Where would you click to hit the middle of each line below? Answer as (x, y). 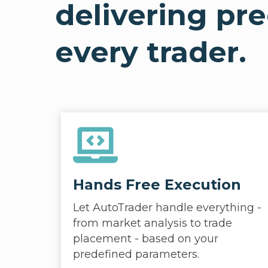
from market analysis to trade (153, 223)
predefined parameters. (136, 254)
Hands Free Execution (157, 185)
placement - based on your (146, 239)
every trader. (151, 52)
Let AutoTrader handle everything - (167, 208)
